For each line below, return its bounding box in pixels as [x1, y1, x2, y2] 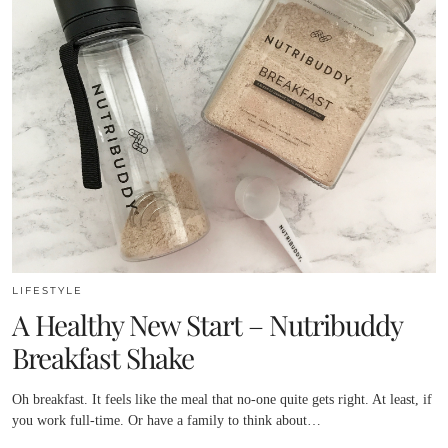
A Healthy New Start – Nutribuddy [12, 306, 402, 344]
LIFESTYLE [12, 284, 83, 298]
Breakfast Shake [12, 339, 194, 377]
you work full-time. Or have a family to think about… [12, 413, 321, 429]
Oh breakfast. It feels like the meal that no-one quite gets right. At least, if [12, 392, 432, 408]
